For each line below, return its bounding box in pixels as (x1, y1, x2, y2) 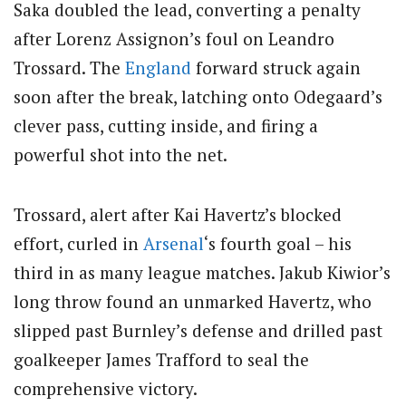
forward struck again (191, 56, 361, 80)
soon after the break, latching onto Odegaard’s (14, 85, 382, 109)
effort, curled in (14, 232, 143, 256)
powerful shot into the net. (14, 143, 227, 167)
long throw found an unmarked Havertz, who (14, 290, 372, 314)
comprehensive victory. (14, 377, 198, 401)
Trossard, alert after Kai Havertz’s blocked (14, 203, 342, 227)
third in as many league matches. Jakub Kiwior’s (14, 261, 391, 285)
